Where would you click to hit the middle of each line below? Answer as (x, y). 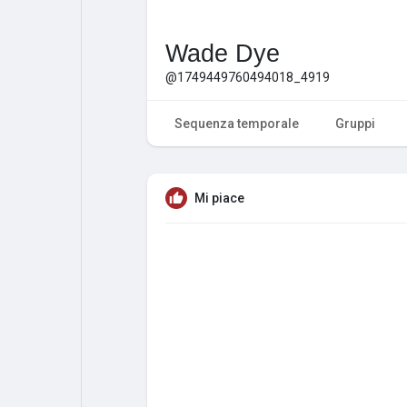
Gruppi (355, 123)
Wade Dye (223, 53)
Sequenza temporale (237, 123)
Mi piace (219, 198)
